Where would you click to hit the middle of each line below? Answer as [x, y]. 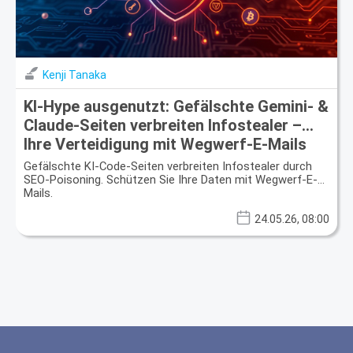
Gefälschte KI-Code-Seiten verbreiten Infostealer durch [168, 166]
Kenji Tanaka [74, 74]
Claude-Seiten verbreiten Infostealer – [163, 125]
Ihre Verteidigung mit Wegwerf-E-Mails [165, 144]
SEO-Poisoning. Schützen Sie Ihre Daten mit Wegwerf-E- [171, 179]
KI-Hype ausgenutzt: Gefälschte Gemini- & [176, 106]
